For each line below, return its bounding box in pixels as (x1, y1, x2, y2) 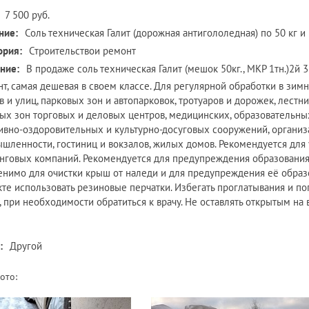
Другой (10, 239, 42, 252)
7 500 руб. (5, 8, 50, 21)
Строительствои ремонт (29, 44, 136, 57)
